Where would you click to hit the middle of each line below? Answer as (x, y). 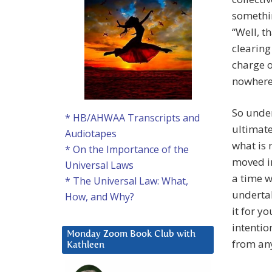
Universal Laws (99, 165)
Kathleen (86, 245)
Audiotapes (91, 134)
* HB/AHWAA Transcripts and (132, 118)
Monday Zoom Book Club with (131, 234)
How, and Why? (100, 197)
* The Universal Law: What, (127, 181)
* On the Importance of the (127, 150)
